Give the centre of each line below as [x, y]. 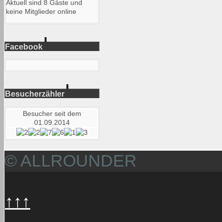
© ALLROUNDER [71, 160]
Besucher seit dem [52, 113]
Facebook [24, 46]
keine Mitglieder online [41, 12]
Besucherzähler [35, 94]
